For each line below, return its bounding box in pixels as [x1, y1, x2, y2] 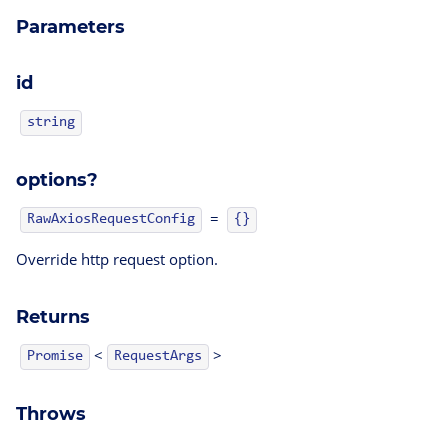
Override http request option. [16, 248, 218, 269]
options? [16, 168, 98, 191]
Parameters [16, 15, 125, 38]
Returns [16, 305, 90, 328]
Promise [27, 348, 83, 364]
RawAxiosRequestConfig [27, 211, 195, 227]
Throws [16, 402, 86, 425]
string [27, 114, 75, 130]
